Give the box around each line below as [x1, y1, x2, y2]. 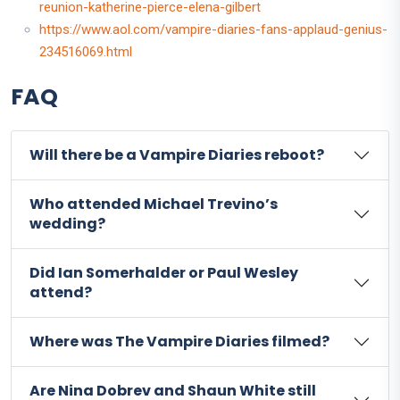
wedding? [29, 212, 105, 234]
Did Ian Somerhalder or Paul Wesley [29, 262, 298, 283]
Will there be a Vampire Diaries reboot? [29, 144, 324, 165]
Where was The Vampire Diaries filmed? [29, 330, 329, 352]
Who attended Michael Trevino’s [29, 193, 278, 214]
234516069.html [39, 43, 132, 60]
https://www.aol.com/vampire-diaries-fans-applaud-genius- [39, 21, 387, 37]
